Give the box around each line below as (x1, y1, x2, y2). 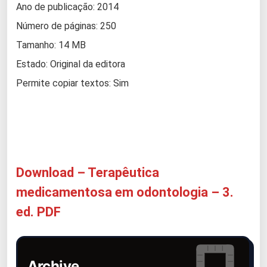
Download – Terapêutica (16, 165, 159, 180)
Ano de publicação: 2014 (16, 1, 119, 13)
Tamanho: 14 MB (16, 39, 86, 51)
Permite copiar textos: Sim (16, 77, 129, 89)
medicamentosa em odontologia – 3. (16, 185, 234, 200)
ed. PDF (16, 204, 61, 219)
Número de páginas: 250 (16, 20, 116, 32)
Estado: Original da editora (16, 58, 125, 70)
